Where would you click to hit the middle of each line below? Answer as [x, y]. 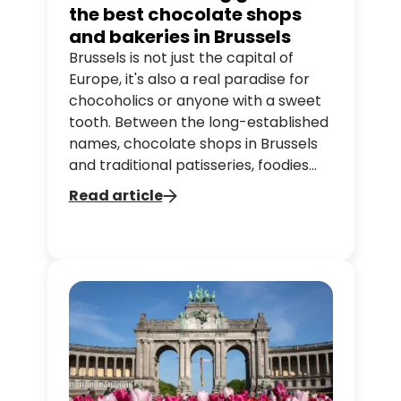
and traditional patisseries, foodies [188, 166]
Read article [115, 196]
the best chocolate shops [185, 15]
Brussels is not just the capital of [181, 58]
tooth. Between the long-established [198, 123]
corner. [94, 209]
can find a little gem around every [187, 187]
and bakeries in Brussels [179, 37]
